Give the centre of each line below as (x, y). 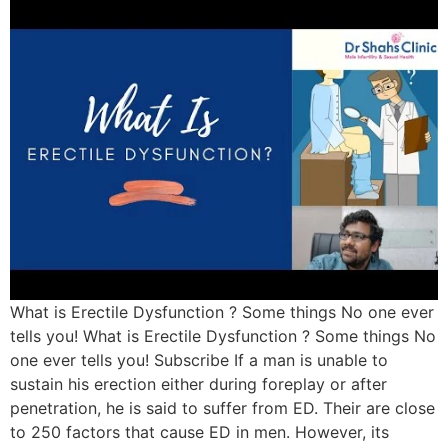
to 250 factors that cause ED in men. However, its (199, 431)
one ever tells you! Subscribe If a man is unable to (199, 359)
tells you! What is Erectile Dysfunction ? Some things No (223, 335)
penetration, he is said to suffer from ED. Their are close (222, 407)
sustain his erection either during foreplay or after (198, 383)
